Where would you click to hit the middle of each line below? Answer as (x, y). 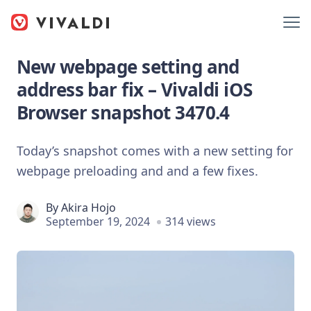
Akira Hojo (89, 207)
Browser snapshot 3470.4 (123, 112)
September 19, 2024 (98, 221)
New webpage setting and (128, 67)
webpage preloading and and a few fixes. (137, 170)
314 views (191, 221)
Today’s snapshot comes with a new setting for (155, 150)
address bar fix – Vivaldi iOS (135, 90)
